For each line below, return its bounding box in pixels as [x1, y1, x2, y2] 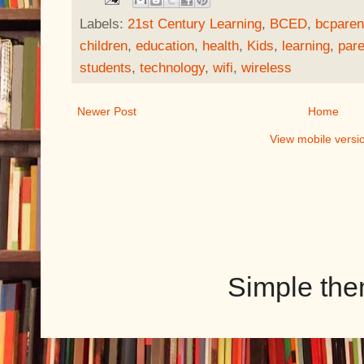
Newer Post [77, 104, 136, 118]
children [80, 37, 128, 54]
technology [140, 58, 205, 76]
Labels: [80, 15, 128, 32]
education [136, 37, 194, 54]
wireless [241, 58, 292, 76]
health [202, 37, 239, 54]
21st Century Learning [128, 15, 262, 32]
